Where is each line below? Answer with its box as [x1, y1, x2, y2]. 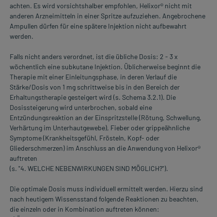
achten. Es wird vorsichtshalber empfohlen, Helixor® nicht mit [10, 1, 192, 10]
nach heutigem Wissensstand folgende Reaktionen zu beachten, [10, 195, 199, 203]
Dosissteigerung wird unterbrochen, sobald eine [10, 103, 152, 112]
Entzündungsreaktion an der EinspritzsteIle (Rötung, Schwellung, [10, 113, 201, 122]
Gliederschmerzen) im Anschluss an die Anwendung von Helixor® [10, 144, 201, 153]
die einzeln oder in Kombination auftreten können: [10, 205, 159, 214]
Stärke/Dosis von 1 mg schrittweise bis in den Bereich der [10, 83, 180, 92]
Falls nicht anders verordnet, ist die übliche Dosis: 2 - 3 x [10, 52, 178, 61]
